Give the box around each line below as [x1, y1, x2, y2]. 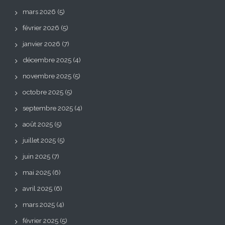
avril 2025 [23, 184, 52, 193]
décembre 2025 [23, 56, 71, 64]
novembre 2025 [23, 72, 71, 80]
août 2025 [23, 120, 53, 129]
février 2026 [23, 24, 59, 32]
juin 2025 [23, 152, 50, 161]
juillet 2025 [23, 136, 56, 145]
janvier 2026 [23, 40, 60, 48]
